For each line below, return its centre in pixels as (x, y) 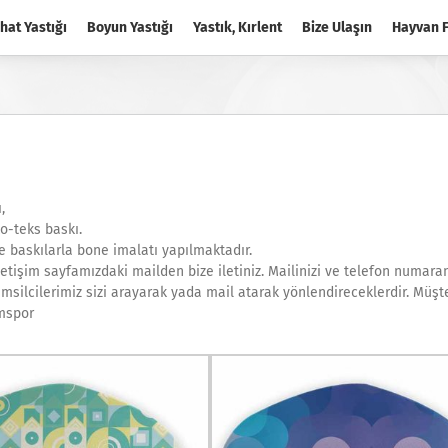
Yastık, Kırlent (237, 27)
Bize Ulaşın (337, 27)
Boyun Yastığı (130, 27)
